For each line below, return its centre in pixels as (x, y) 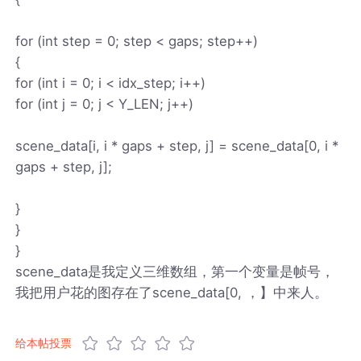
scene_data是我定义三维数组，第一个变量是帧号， (175, 271)
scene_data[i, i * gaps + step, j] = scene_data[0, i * (177, 145)
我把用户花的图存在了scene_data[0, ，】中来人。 (172, 292)
